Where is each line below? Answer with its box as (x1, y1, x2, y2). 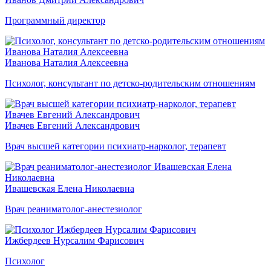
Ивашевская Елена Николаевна (5, 183, 134, 194)
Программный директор (5, 15, 105, 25)
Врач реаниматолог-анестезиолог (5, 203, 142, 214)
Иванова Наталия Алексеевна (5, 57, 128, 68)
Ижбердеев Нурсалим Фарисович (5, 235, 144, 246)
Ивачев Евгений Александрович (5, 120, 140, 131)
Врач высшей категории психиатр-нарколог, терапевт (5, 140, 226, 151)
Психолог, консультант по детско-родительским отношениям (5, 77, 255, 88)
